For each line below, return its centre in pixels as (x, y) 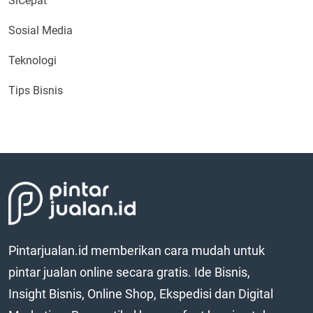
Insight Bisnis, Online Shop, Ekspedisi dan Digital (141, 293)
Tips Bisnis (36, 90)
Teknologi (32, 60)
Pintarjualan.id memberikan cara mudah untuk (137, 250)
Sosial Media (41, 30)
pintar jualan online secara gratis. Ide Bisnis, (129, 272)
